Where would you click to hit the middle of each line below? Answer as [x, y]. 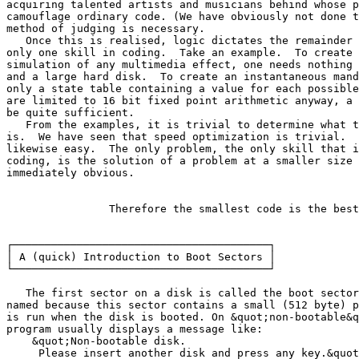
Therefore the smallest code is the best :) [58, 208]
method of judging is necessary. [106, 28]
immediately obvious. [71, 172]
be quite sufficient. [71, 112]
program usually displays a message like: [135, 329]
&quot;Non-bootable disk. [96, 341]
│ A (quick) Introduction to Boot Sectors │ [141, 256]
